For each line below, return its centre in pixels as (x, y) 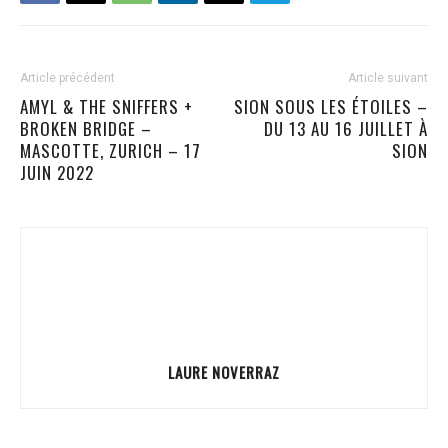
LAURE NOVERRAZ (224, 371)
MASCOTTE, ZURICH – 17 (110, 150)
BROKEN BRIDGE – (86, 128)
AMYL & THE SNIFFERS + (106, 106)
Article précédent (67, 77)
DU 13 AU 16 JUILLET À (346, 128)
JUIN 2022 (57, 172)
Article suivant (388, 77)
